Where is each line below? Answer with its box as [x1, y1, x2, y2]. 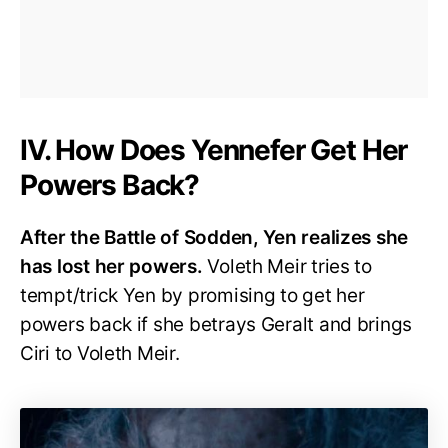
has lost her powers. [20, 254, 208, 278]
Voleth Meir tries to [207, 254, 372, 278]
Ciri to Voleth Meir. [20, 341, 180, 365]
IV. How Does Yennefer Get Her [20, 132, 408, 167]
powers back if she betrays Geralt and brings [20, 312, 413, 336]
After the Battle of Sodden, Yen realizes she [20, 225, 409, 249]
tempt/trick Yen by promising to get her [20, 283, 365, 307]
